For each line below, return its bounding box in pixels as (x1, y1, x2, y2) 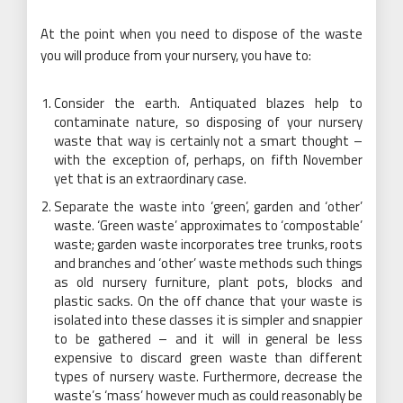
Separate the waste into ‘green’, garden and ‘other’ (54, 196, 363, 217)
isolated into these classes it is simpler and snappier (54, 309, 363, 330)
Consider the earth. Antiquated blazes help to (54, 93, 363, 113)
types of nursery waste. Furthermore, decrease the (54, 366, 363, 387)
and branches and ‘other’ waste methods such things (54, 253, 363, 273)
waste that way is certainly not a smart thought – (54, 130, 363, 151)
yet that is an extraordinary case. (54, 168, 246, 189)
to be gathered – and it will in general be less (54, 328, 363, 349)
